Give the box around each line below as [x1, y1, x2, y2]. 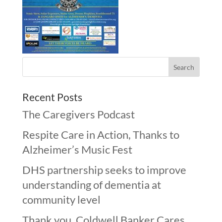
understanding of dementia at [22, 178, 161, 191]
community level [22, 193, 101, 206]
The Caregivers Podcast [22, 108, 135, 121]
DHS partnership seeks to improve [22, 163, 186, 176]
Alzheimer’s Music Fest [22, 143, 132, 156]
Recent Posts [22, 91, 82, 103]
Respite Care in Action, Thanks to [22, 128, 179, 141]
